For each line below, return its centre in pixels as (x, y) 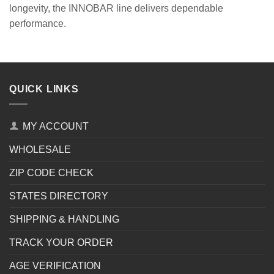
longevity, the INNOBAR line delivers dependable (116, 9)
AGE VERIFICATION (55, 265)
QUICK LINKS (44, 89)
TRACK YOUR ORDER (61, 242)
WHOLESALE (40, 149)
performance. (38, 24)
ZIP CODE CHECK (51, 172)
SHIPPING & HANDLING (64, 219)
